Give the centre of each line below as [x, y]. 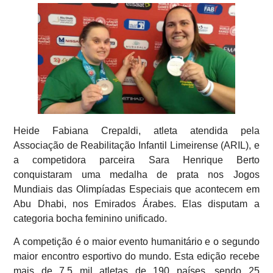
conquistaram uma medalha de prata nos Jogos [136, 174]
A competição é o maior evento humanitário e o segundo [136, 242]
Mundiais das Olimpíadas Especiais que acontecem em [136, 189]
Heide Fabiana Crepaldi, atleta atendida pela [136, 130]
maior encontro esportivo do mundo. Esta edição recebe [136, 257]
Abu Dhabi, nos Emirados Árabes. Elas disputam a [136, 204]
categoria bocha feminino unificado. [90, 218]
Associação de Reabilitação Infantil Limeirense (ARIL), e [136, 145]
